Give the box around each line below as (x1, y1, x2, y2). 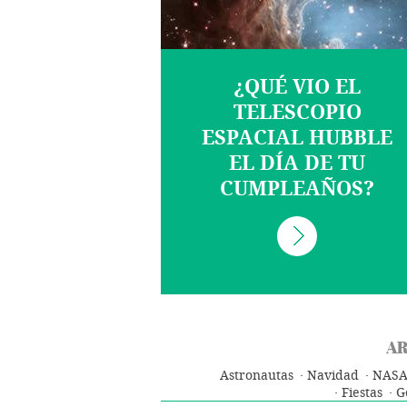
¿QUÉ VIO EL (233, 75, 361, 99)
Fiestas (341, 385, 382, 401)
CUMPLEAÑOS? (220, 177, 374, 201)
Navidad (306, 368, 359, 383)
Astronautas (219, 368, 293, 383)
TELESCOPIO (233, 101, 362, 124)
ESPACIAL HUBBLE (202, 126, 392, 150)
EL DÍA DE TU (229, 152, 365, 175)
